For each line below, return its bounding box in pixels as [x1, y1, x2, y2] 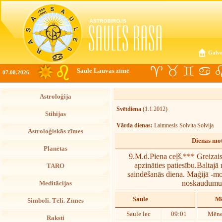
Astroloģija [39, 93, 71, 100]
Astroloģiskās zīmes [27, 128, 83, 135]
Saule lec [126, 211, 151, 218]
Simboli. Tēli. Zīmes [27, 197, 84, 204]
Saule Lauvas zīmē [77, 67, 129, 74]
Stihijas [45, 111, 66, 117]
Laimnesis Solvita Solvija [153, 122, 214, 129]
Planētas [43, 145, 67, 152]
